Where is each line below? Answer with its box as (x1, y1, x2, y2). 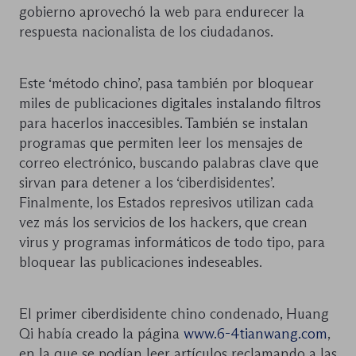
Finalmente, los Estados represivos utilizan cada (19, 194, 314, 212)
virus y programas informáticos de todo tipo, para (19, 234, 325, 252)
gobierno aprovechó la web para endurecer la (19, 3, 304, 21)
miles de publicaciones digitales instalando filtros (19, 95, 321, 113)
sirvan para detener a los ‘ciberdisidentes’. (19, 174, 274, 192)
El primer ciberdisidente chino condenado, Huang (19, 305, 329, 323)
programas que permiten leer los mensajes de (19, 134, 303, 153)
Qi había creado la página (19, 325, 184, 343)
